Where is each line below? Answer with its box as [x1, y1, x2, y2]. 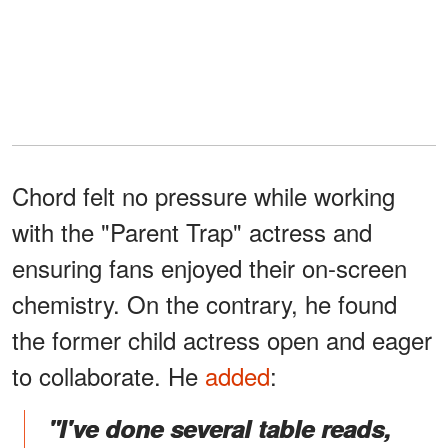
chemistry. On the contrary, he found [12, 286, 397, 322]
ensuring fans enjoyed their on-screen [12, 250, 407, 286]
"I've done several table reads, [48, 411, 391, 446]
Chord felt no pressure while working [12, 178, 395, 214]
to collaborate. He [12, 358, 205, 394]
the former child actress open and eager [12, 322, 432, 358]
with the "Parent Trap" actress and [12, 214, 372, 250]
